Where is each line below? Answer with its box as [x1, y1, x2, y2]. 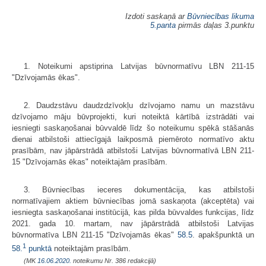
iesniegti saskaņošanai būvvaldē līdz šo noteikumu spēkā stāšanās [12, 123, 254, 132]
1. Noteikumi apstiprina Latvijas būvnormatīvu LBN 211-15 [24, 61, 254, 71]
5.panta [150, 20, 176, 30]
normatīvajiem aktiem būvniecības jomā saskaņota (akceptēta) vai [12, 196, 254, 205]
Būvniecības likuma [187, 11, 254, 21]
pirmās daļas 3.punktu [176, 20, 254, 30]
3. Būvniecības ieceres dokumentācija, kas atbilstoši [24, 185, 254, 194]
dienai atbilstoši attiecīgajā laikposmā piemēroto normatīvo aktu [12, 134, 254, 144]
